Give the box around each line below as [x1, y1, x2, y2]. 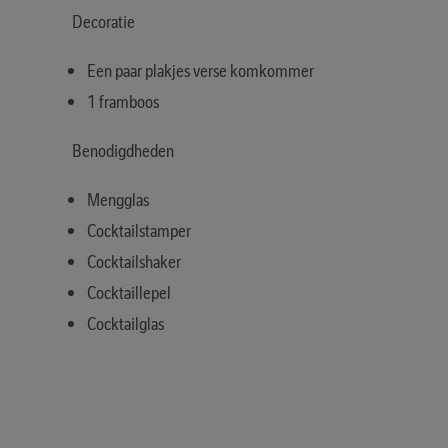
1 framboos [87, 90, 159, 113]
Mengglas [87, 188, 149, 211]
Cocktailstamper [87, 219, 191, 242]
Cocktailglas [87, 312, 164, 335]
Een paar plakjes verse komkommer [87, 59, 314, 82]
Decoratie [72, 10, 135, 33]
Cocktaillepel [87, 281, 171, 304]
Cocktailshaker [87, 250, 181, 273]
